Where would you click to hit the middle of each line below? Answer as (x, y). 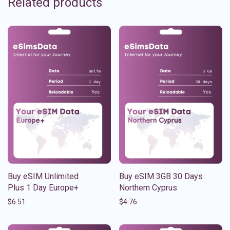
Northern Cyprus (148, 187)
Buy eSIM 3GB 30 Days (161, 176)
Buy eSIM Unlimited (43, 176)
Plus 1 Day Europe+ (43, 187)
